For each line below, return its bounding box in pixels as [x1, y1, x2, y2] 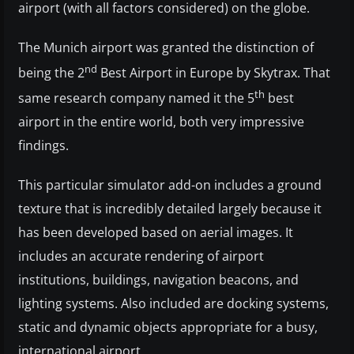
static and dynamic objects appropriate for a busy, [18, 318, 318, 337]
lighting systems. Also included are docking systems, [18, 295, 329, 313]
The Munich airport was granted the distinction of [18, 38, 314, 56]
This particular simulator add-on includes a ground [18, 176, 322, 194]
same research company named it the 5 [18, 89, 254, 107]
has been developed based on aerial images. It [18, 224, 293, 242]
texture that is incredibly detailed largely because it [18, 200, 322, 218]
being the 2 [18, 63, 85, 81]
